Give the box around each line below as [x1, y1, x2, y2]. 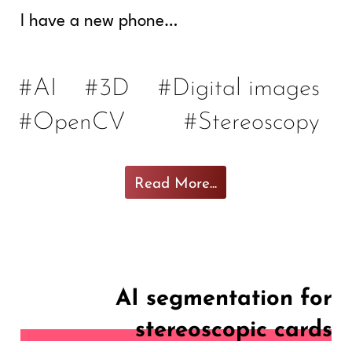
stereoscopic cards [135, 307, 333, 342]
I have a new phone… [20, 13, 178, 31]
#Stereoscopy [184, 102, 321, 135]
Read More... [134, 170, 217, 192]
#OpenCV [18, 102, 126, 135]
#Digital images [158, 68, 321, 101]
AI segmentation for [115, 276, 333, 310]
